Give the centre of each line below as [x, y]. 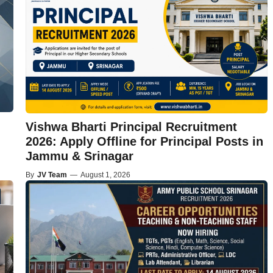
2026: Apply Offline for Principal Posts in [144, 141]
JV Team [52, 175]
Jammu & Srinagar [79, 156]
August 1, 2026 [105, 175]
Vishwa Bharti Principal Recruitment [131, 126]
